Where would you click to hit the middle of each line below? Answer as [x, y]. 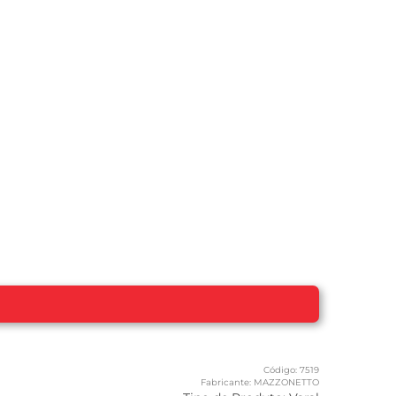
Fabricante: [226, 383]
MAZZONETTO [286, 383]
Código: [280, 370]
